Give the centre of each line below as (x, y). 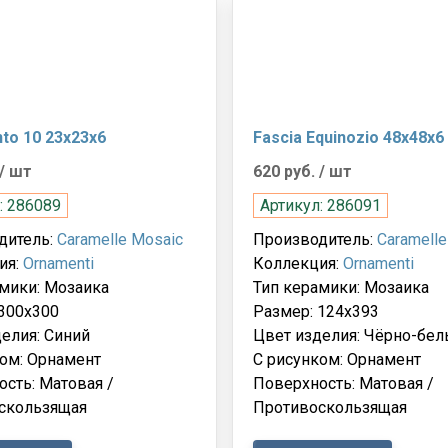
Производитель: (314, 239)
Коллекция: (297, 263)
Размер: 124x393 (315, 311)
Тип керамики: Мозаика (340, 287)
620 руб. (285, 171)
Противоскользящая (329, 407)
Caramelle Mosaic (119, 239)
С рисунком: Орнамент (336, 359)
